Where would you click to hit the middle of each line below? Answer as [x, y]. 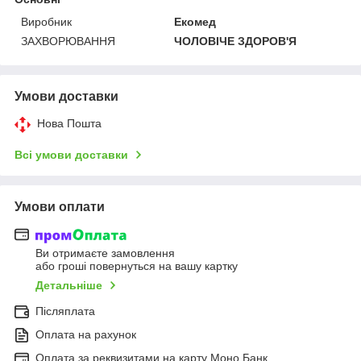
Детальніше [69, 286]
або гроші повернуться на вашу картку [137, 266]
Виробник [46, 21]
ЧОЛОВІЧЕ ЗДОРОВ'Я [236, 41]
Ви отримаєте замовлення [105, 253]
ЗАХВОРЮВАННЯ [68, 41]
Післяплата [65, 311]
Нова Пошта [69, 123]
